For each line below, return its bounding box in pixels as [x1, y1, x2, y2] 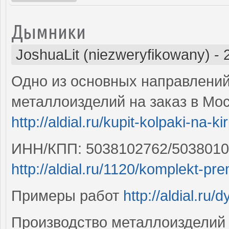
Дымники [11, 20, 86, 42]
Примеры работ [11, 187, 123, 204]
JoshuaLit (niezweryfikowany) [16, 46, 210, 63]
